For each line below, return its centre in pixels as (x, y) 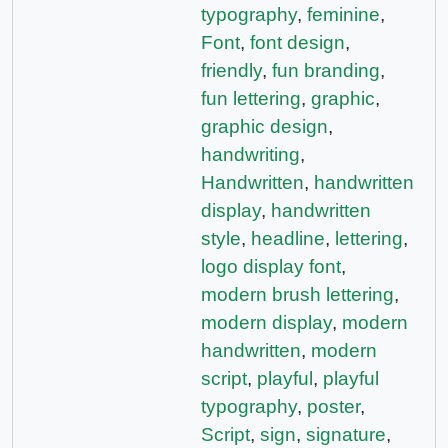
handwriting (250, 154)
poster (333, 406)
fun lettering (251, 98)
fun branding (326, 70)
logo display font (271, 266)
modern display (266, 322)
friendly (231, 70)
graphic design (264, 126)
